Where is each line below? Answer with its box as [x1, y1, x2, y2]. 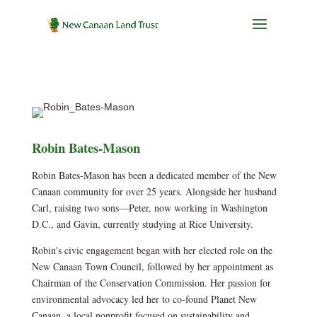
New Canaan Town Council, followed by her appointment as [31, 260, 273, 273]
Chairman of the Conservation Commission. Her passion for [31, 276, 271, 289]
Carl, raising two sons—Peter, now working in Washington [31, 201, 267, 214]
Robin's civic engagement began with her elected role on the [31, 243, 272, 257]
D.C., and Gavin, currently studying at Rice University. [31, 217, 253, 231]
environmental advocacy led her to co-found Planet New [31, 292, 257, 306]
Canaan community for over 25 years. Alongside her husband [31, 185, 277, 198]
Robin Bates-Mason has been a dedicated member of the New [31, 168, 277, 182]
